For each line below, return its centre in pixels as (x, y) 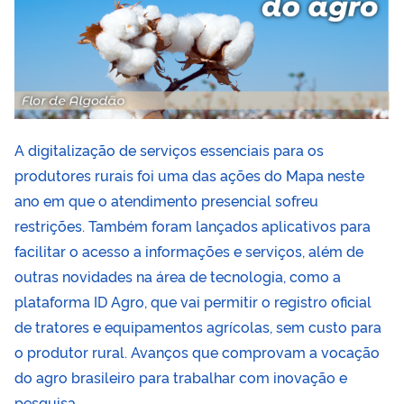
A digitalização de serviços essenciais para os (169, 149)
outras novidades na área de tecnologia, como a (178, 275)
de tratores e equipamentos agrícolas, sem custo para (198, 326)
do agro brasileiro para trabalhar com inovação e (181, 376)
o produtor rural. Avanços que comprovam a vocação (197, 351)
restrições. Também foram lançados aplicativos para (193, 225)
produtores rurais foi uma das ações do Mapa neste (189, 174)
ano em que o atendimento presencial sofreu (166, 200)
